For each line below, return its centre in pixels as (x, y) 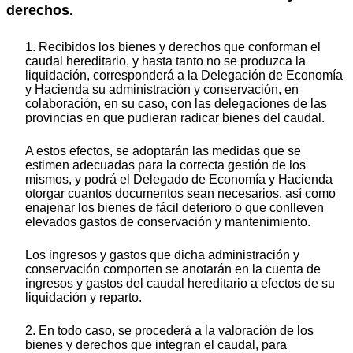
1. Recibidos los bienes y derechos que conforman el (173, 47)
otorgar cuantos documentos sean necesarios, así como (180, 194)
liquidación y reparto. (84, 298)
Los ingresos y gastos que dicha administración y (162, 255)
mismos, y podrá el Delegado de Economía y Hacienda (179, 180)
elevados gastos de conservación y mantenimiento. (168, 222)
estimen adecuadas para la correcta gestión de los (165, 165)
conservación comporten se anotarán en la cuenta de (173, 269)
